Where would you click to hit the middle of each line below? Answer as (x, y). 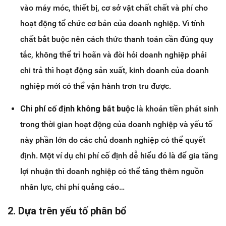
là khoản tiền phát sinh (177, 109)
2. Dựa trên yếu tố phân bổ (67, 211)
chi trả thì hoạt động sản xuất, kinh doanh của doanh (115, 71)
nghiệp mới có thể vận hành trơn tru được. (96, 86)
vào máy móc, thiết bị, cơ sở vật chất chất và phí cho (114, 8)
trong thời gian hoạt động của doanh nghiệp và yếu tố (116, 125)
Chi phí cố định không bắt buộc (77, 109)
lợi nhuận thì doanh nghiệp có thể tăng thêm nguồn (112, 172)
